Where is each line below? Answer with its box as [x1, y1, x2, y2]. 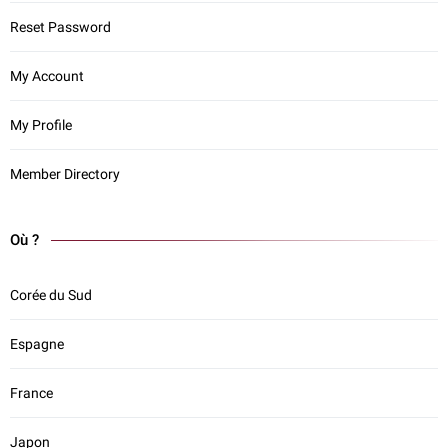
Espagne [10, 336, 64, 352]
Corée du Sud [10, 287, 92, 303]
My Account [10, 68, 84, 84]
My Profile [10, 117, 72, 133]
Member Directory [10, 166, 120, 182]
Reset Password [10, 19, 111, 35]
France [10, 385, 53, 401]
